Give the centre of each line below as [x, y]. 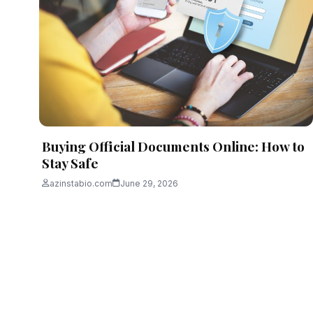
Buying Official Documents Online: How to [173, 146]
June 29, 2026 [149, 183]
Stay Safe [72, 162]
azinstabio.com [81, 183]
